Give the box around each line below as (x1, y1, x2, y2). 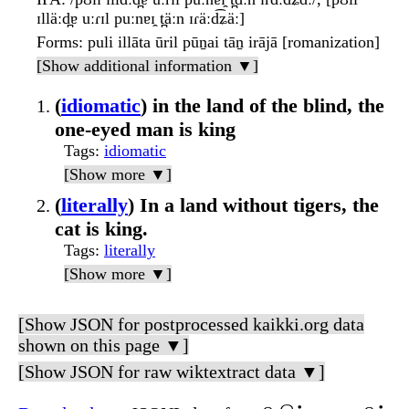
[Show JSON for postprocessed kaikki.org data (18, 314, 364, 335)
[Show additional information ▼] (37, 57, 258, 76)
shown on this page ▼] (18, 335, 189, 356)
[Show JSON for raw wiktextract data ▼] (18, 362, 325, 383)
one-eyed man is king (55, 118, 236, 142)
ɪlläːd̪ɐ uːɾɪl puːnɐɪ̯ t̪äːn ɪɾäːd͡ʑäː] (37, 9, 245, 28)
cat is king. (55, 217, 148, 241)
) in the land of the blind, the (141, 94, 384, 118)
